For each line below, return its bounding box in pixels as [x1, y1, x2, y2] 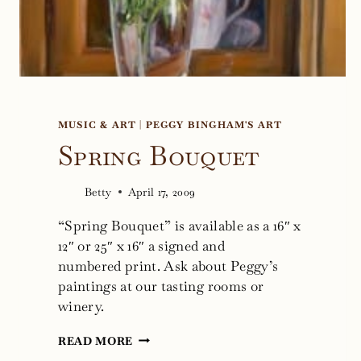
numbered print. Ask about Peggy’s [58, 256, 279, 275]
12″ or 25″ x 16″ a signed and [58, 236, 225, 255]
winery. [58, 297, 105, 315]
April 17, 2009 [127, 184, 196, 199]
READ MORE [58, 333, 134, 348]
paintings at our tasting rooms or [58, 276, 264, 295]
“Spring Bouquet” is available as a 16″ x [58, 216, 301, 234]
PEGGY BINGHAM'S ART [145, 118, 283, 131]
